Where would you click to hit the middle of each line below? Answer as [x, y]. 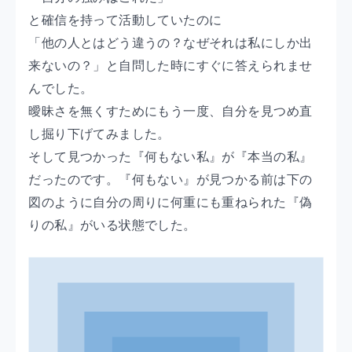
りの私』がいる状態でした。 [112, 225]
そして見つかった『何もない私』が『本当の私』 [170, 156]
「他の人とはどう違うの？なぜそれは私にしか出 [170, 42]
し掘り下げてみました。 [99, 134]
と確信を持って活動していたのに [125, 20]
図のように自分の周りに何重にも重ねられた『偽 [170, 202]
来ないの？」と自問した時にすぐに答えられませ [170, 65]
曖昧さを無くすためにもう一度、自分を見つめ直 [170, 111]
